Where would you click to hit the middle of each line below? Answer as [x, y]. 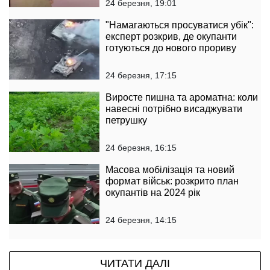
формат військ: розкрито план [172, 181]
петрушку [126, 120]
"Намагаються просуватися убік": [180, 25]
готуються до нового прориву [171, 48]
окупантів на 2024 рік [153, 192]
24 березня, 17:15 [141, 75]
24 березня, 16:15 [141, 147]
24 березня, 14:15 [141, 220]
